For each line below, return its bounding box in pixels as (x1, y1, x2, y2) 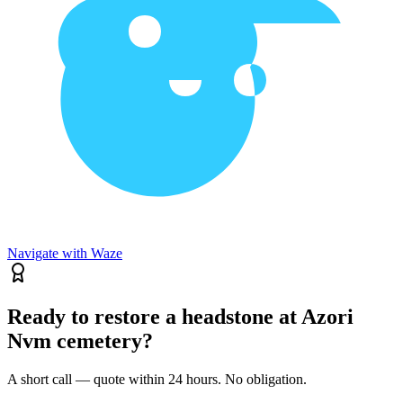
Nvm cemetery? (7, 329, 153, 354)
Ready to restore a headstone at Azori (7, 305, 354, 329)
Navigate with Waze (7, 246, 122, 262)
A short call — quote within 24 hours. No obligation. (7, 372, 307, 388)
